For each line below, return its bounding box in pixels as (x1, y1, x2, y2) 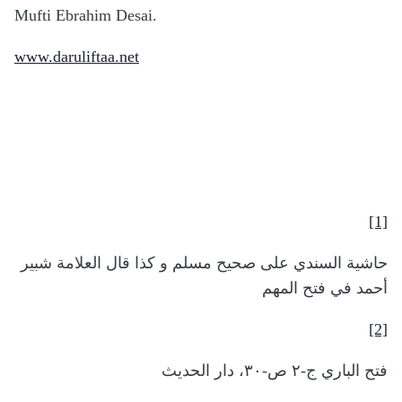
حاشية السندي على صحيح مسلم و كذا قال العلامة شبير (21, 254, 388, 273)
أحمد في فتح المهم (262, 279, 388, 298)
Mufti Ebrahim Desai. (14, 6, 157, 25)
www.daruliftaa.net (14, 48, 139, 66)
